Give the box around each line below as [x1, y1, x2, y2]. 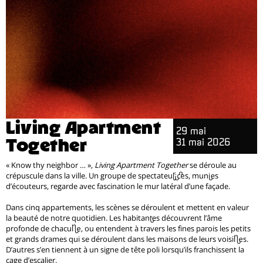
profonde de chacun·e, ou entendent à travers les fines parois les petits [6, 223, 251, 234]
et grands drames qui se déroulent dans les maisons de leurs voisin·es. [6, 234, 248, 244]
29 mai [176, 125, 207, 136]
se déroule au [188, 160, 237, 170]
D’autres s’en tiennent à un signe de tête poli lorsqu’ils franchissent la [6, 244, 244, 255]
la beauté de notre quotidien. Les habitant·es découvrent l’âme [6, 213, 222, 223]
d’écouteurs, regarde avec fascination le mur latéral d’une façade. [6, 181, 230, 191]
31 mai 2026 [176, 136, 231, 147]
